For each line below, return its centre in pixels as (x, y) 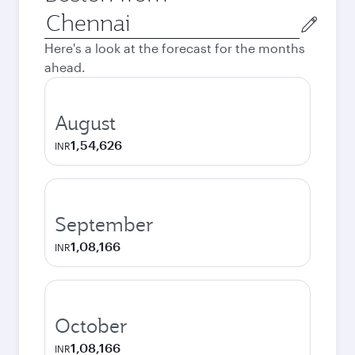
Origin (62, 16)
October (91, 326)
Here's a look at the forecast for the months (175, 48)
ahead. (65, 67)
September (104, 224)
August (85, 123)
